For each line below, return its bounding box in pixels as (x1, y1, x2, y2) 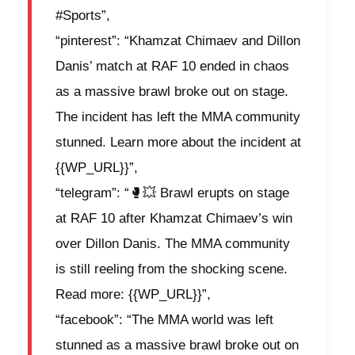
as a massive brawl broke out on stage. (55, 84, 288, 100)
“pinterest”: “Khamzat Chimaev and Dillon (55, 33, 300, 49)
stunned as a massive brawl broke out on (55, 338, 299, 353)
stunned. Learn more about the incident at (55, 135, 301, 151)
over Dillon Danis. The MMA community (55, 236, 290, 252)
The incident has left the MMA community (55, 109, 300, 125)
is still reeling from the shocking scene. (55, 261, 288, 277)
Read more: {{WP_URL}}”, (55, 287, 211, 303)
